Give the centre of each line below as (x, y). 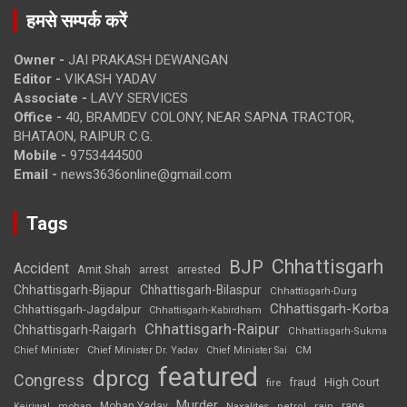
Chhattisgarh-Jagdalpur (77, 309)
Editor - (37, 79)
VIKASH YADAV (109, 79)
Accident (41, 269)
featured (208, 377)
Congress (49, 381)
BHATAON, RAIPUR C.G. (83, 137)
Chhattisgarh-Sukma (338, 332)
